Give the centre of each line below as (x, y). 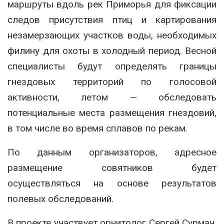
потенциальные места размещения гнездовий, (112, 113)
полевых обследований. (60, 199)
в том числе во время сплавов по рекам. (97, 128)
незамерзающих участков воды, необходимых (112, 35)
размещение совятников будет (112, 168)
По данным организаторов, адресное (112, 152)
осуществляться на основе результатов (112, 183)
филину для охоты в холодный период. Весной (112, 51)
